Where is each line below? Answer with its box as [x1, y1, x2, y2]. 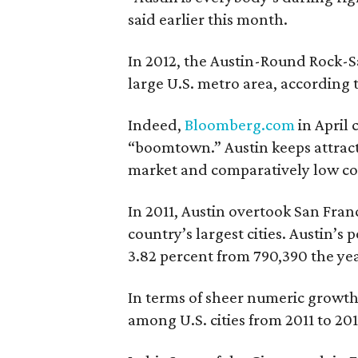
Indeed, [128, 115, 185, 134]
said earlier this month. [128, 10, 288, 29]
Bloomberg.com [185, 115, 295, 134]
